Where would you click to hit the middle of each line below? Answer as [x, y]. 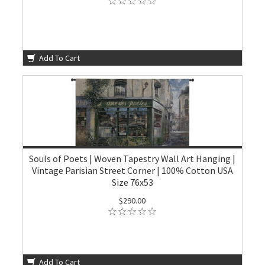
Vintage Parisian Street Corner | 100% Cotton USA [132, 170]
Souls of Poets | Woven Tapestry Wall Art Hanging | [132, 159]
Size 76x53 [132, 182]
